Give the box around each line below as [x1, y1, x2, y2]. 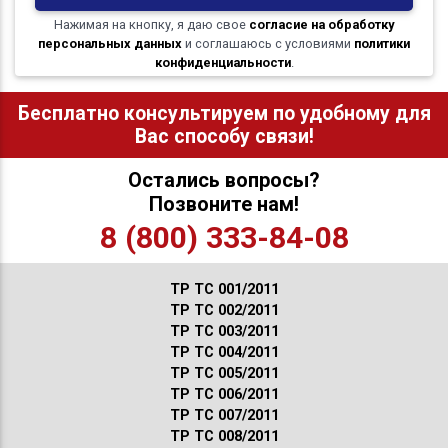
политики [354, 35, 410, 51]
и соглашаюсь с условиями [182, 35, 354, 51]
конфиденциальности [154, 54, 291, 70]
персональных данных [38, 35, 182, 51]
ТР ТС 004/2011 [169, 343, 279, 361]
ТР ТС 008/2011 [169, 427, 279, 445]
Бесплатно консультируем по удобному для [17, 101, 431, 125]
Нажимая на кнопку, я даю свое [54, 16, 249, 32]
